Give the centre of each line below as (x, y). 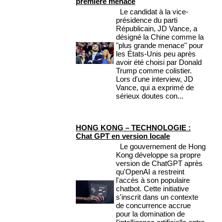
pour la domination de (150, 214)
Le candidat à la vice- (152, 12)
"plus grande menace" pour (160, 46)
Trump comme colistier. (156, 71)
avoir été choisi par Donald (159, 62)
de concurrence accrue (153, 206)
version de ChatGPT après (159, 164)
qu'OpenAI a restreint (150, 172)
